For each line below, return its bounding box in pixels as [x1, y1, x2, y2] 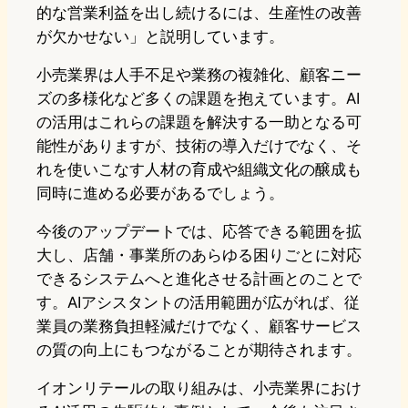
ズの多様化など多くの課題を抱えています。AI [36, 89, 360, 108]
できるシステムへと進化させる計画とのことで [36, 270, 362, 289]
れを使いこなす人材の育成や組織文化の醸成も [36, 160, 362, 179]
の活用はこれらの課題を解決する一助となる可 [36, 113, 362, 132]
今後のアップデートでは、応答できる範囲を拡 [36, 222, 362, 241]
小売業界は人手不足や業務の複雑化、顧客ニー [36, 66, 362, 85]
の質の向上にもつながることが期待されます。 [36, 341, 362, 360]
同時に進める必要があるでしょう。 [36, 184, 284, 203]
